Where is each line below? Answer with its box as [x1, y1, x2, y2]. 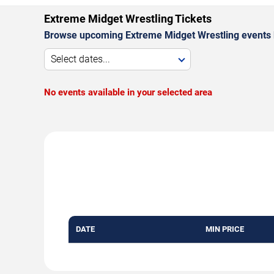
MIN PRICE [205, 224, 244, 234]
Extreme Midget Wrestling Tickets [44, 12, 212, 25]
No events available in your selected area [44, 86, 212, 98]
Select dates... [51, 53, 110, 65]
